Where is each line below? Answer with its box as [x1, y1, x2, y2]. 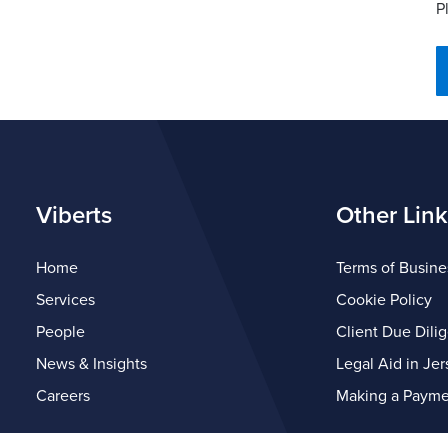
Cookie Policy [336, 290, 432, 310]
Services [36, 290, 95, 310]
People [36, 322, 85, 342]
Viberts [36, 201, 112, 230]
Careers [36, 386, 90, 406]
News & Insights [36, 354, 147, 374]
